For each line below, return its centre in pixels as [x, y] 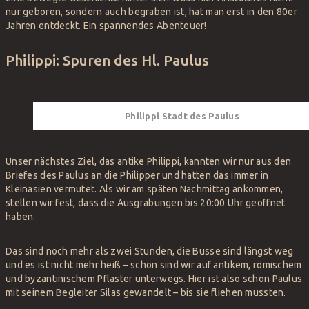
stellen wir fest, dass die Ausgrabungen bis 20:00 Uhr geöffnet [146, 203]
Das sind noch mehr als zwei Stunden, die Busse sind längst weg [150, 251]
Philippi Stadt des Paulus [182, 116]
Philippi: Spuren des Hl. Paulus [107, 60]
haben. [21, 217]
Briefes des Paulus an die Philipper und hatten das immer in [137, 176]
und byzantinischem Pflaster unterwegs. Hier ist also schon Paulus [154, 279]
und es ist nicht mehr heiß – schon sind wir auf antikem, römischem [154, 265]
